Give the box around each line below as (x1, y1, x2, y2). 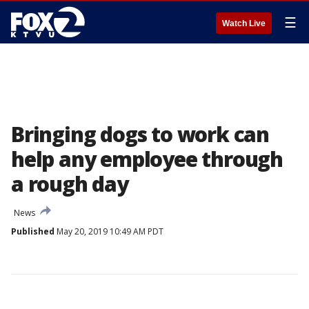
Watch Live (222, 19, 266, 28)
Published (11, 226, 54, 237)
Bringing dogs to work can (11, 120, 269, 148)
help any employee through (11, 145, 283, 173)
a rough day (11, 170, 128, 198)
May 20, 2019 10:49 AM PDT (54, 226, 163, 237)
